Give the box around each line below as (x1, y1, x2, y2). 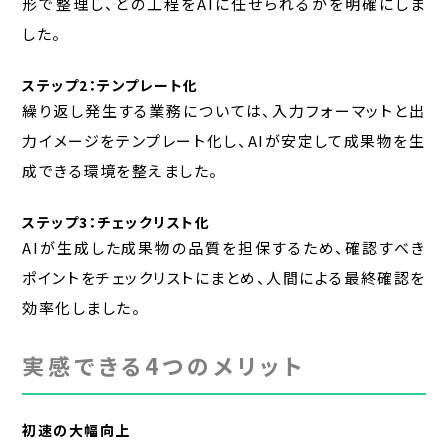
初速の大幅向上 (22, 420, 131, 441)
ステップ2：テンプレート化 (22, 75, 199, 96)
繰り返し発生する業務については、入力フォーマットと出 (22, 100, 426, 122)
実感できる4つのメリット (22, 349, 306, 382)
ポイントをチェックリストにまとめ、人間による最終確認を (22, 267, 426, 289)
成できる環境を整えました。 (22, 160, 219, 182)
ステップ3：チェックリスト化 (22, 212, 211, 233)
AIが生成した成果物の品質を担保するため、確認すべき (22, 237, 426, 259)
